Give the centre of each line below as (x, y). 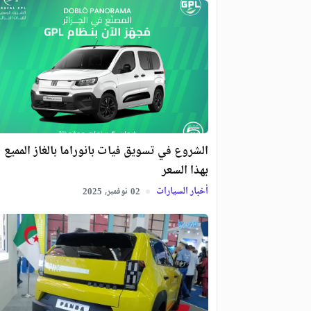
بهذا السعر (185, 171)
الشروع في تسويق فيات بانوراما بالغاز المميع (106, 152)
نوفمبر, (116, 192)
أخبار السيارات (181, 192)
